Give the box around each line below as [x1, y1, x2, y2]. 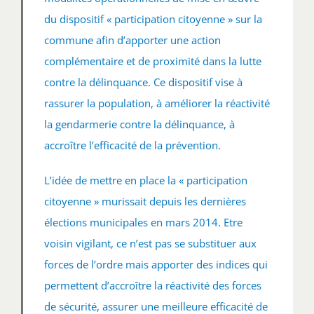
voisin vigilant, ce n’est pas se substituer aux [43, 235, 257, 250]
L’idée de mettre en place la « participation [43, 172, 247, 187]
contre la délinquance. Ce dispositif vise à [43, 74, 243, 89]
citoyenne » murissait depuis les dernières [43, 193, 246, 208]
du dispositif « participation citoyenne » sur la [43, 11, 262, 26]
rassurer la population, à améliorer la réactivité [43, 95, 270, 110]
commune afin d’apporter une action [43, 32, 221, 47]
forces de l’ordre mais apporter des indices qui [43, 257, 268, 271]
